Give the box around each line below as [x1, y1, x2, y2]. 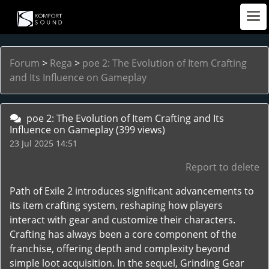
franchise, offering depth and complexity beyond [10, 242, 230, 255]
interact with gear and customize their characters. [10, 213, 235, 226]
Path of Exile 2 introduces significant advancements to [10, 184, 254, 198]
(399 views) [116, 123, 165, 136]
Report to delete [186, 160, 259, 174]
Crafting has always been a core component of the [10, 228, 237, 241]
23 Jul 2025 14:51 [10, 138, 77, 149]
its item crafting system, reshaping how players [10, 199, 223, 212]
